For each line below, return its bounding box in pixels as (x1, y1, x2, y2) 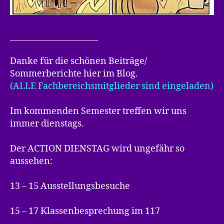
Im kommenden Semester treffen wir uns (10, 105, 186, 117)
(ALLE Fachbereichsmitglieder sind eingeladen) (10, 80, 213, 92)
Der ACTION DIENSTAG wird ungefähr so (10, 143, 184, 155)
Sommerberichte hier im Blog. (10, 68, 138, 80)
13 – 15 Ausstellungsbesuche (10, 180, 130, 192)
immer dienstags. (10, 118, 84, 130)
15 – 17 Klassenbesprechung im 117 (10, 205, 160, 217)
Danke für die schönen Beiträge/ (10, 55, 147, 67)
